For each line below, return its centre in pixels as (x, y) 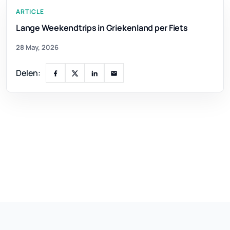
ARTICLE (30, 11)
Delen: (28, 73)
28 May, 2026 (37, 47)
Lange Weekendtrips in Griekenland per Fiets (102, 27)
